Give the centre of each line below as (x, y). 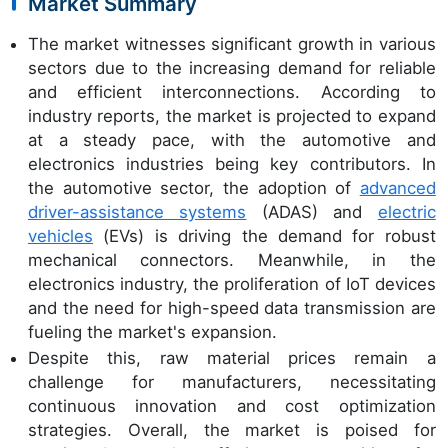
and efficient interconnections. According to (232, 91)
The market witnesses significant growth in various (232, 43)
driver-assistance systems (137, 211)
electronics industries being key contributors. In (232, 163)
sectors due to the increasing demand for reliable (232, 67)
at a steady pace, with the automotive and (232, 139)
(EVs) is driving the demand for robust (264, 235)
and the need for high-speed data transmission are (232, 307)
